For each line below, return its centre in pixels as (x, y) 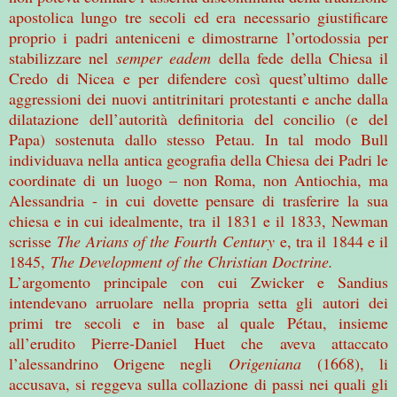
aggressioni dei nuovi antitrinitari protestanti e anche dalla (198, 98)
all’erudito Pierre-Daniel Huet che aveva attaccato (198, 343)
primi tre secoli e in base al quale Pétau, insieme (198, 322)
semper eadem (163, 57)
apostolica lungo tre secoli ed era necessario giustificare (198, 16)
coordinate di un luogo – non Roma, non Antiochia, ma (198, 179)
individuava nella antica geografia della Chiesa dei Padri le (198, 159)
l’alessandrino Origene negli (119, 363)
